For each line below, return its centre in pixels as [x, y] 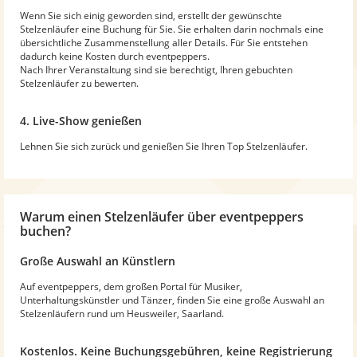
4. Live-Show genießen [81, 120]
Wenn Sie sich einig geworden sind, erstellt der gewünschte [151, 15]
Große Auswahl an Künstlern [98, 261]
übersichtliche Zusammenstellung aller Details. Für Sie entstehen [164, 42]
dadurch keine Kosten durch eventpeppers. [115, 56]
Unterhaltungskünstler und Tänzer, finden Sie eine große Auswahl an [172, 300]
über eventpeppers [244, 216]
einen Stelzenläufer [126, 216]
